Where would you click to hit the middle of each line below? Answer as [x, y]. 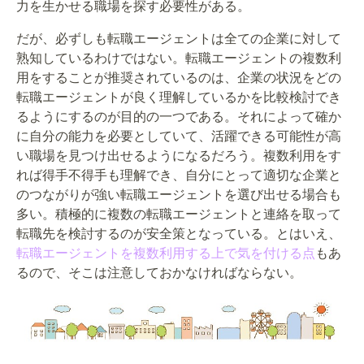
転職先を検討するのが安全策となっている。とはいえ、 [179, 234]
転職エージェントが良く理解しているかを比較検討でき [179, 97]
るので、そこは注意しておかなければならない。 [159, 273]
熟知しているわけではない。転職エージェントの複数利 [179, 58]
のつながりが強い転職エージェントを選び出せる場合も [179, 195]
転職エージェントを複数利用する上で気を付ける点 [166, 253]
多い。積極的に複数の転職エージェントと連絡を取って [179, 214]
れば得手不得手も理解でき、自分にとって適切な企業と [179, 175]
